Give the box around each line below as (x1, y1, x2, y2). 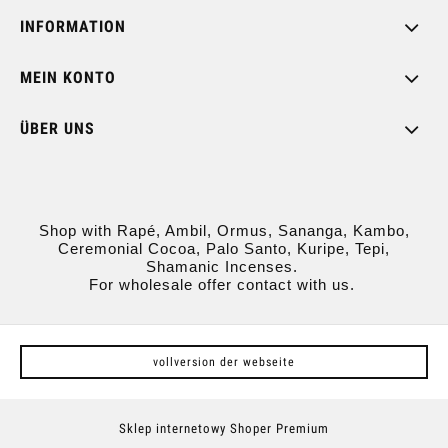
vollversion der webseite (153, 355, 295, 370)
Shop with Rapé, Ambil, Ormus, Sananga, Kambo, (38, 222, 410, 240)
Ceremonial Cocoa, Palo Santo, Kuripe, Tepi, (58, 240, 390, 258)
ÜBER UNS (20, 118, 95, 138)
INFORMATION (20, 16, 126, 36)
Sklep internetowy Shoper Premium (119, 421, 329, 437)
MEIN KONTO (20, 67, 116, 87)
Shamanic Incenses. (145, 258, 303, 276)
